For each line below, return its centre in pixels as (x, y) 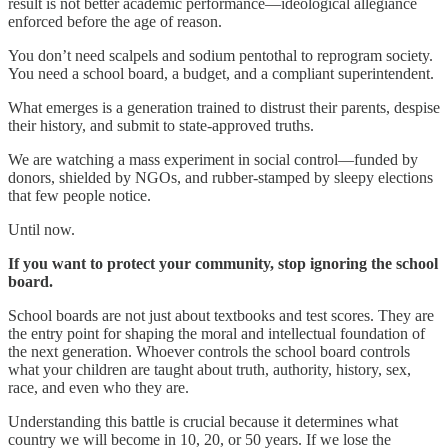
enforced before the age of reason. (115, 22)
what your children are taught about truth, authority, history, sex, (209, 370)
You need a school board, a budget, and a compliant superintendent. (221, 74)
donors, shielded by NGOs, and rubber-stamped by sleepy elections (220, 178)
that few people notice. (79, 196)
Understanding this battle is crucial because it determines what (203, 422)
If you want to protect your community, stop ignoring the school (223, 264)
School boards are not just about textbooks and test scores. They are (221, 316)
